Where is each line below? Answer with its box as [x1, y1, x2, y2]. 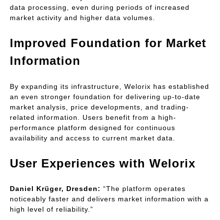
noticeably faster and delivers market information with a [10, 195, 209, 203]
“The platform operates [101, 185, 186, 193]
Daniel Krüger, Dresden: [10, 185, 101, 193]
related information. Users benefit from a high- [10, 113, 176, 121]
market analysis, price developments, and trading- [10, 103, 189, 111]
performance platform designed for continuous [10, 123, 175, 132]
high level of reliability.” [10, 205, 93, 214]
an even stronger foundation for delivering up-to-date [10, 92, 200, 101]
